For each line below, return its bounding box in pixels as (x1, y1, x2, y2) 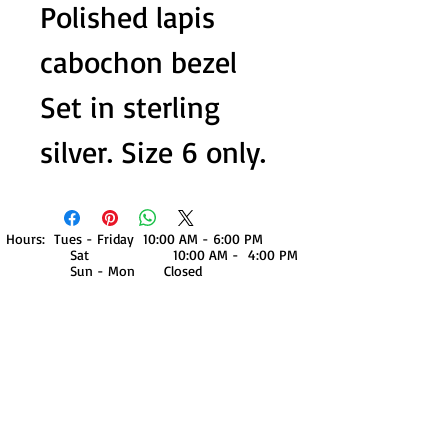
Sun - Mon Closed (6, 262, 202, 279)
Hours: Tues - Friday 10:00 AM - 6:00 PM (6, 230, 263, 247)
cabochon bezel (40, 43, 237, 80)
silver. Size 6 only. (40, 133, 266, 170)
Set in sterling (40, 88, 220, 125)
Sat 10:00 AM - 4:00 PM (6, 246, 298, 263)
